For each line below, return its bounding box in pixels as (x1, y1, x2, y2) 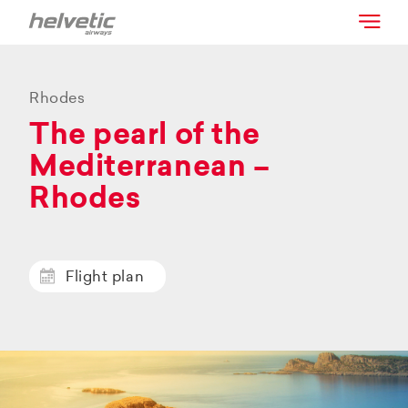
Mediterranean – (29, 153, 270, 183)
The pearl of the (29, 121, 260, 151)
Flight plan (66, 270, 145, 285)
